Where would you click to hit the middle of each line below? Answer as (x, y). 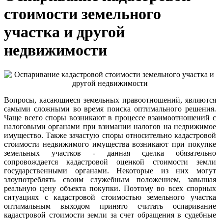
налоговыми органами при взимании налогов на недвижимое (110, 126)
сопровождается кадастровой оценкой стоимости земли (110, 162)
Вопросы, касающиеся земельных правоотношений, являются (110, 100)
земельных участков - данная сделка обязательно (110, 153)
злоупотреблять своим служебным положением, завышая (110, 179)
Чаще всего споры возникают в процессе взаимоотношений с (110, 117)
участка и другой (64, 32)
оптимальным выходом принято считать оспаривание (110, 206)
